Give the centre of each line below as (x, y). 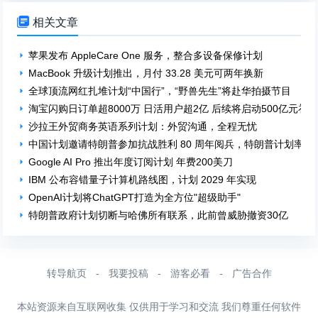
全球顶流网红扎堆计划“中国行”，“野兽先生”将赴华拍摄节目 (160, 91)
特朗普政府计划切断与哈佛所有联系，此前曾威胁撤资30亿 (159, 215)
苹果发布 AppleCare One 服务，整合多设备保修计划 (146, 56)
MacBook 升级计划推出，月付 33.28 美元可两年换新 (146, 73)
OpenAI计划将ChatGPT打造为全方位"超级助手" (135, 198)
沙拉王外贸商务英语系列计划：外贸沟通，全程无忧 (143, 127)
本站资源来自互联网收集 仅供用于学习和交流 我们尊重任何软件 (159, 307)
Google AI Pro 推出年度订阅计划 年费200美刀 (131, 162)
